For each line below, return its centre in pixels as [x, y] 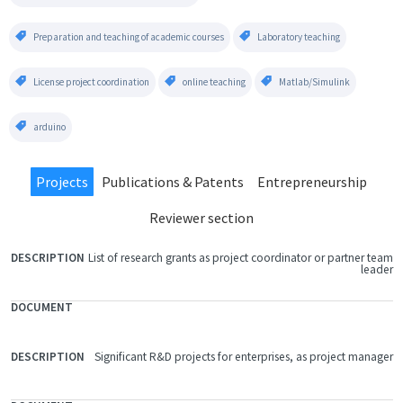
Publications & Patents [173, 182]
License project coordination [91, 82]
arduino [49, 127]
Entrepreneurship [312, 182]
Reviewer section [201, 218]
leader [376, 269]
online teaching [214, 82]
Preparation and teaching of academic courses [129, 37]
